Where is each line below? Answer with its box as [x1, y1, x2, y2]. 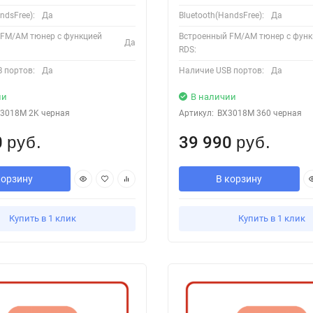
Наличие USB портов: [178, 65, 264, 75]
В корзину [216, 173, 263, 184]
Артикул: [178, 108, 214, 118]
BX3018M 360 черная [217, 108, 302, 118]
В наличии [190, 91, 236, 102]
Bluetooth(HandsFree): [178, 10, 264, 20]
